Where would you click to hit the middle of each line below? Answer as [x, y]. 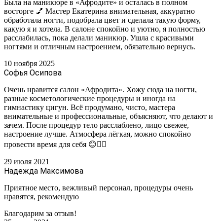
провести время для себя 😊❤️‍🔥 [55, 144]
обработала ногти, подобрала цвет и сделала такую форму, [102, 20]
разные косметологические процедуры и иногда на [90, 98]
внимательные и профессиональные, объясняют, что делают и [109, 116]
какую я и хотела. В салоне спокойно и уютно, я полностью [105, 29]
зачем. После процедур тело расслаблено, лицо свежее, [96, 125]
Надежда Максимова [44, 171]
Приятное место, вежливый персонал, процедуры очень [98, 187]
